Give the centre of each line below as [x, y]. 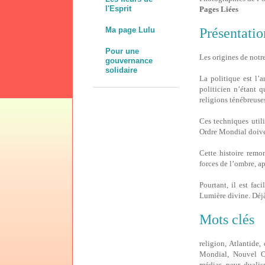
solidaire [121, 70]
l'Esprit [118, 9]
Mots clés [227, 219]
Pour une [122, 51]
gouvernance [129, 61]
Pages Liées [219, 9]
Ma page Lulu [130, 30]
